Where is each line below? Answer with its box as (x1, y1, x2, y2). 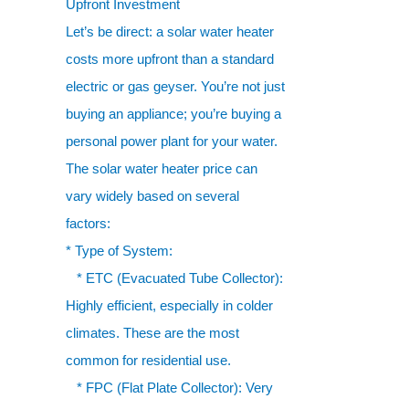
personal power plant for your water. (66, 133, 278, 149)
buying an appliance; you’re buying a (66, 106, 281, 121)
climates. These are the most (66, 325, 239, 341)
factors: (66, 215, 110, 231)
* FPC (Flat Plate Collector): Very (66, 380, 273, 395)
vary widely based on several (66, 188, 239, 204)
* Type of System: (66, 243, 173, 258)
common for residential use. (66, 352, 231, 368)
